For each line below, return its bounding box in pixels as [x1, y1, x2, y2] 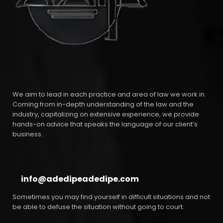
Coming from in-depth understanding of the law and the [12, 100, 194, 110]
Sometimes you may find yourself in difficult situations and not [12, 192, 210, 202]
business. [12, 129, 43, 139]
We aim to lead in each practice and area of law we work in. [12, 90, 206, 100]
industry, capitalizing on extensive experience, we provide [12, 110, 199, 119]
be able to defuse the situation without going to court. [12, 202, 184, 212]
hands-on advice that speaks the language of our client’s [12, 119, 198, 129]
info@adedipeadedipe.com [21, 173, 139, 185]
